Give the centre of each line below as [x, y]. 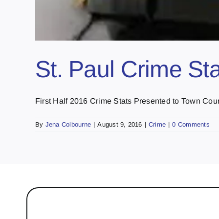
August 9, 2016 [120, 124]
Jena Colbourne [68, 124]
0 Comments [191, 124]
